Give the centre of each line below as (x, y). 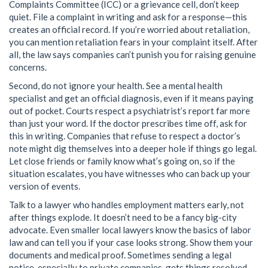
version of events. (45, 186)
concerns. (28, 67)
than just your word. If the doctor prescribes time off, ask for (128, 123)
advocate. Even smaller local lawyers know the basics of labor (130, 229)
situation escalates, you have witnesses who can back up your (130, 173)
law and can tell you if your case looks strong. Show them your (131, 242)
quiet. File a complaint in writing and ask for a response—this (128, 16)
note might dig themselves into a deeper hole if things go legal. (133, 148)
